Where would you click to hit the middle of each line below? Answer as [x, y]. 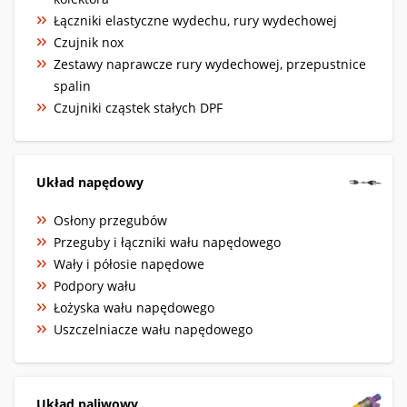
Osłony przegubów [110, 220]
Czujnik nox [89, 42]
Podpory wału [95, 285]
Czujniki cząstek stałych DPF [138, 107]
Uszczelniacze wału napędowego [153, 329]
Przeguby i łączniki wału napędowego [167, 242]
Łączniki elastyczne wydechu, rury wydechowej [195, 20]
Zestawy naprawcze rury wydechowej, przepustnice [210, 64]
